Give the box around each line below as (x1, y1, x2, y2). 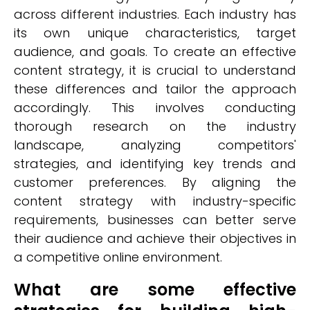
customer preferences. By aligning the (14, 174, 296, 191)
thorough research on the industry (14, 118, 296, 135)
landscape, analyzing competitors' (14, 136, 296, 154)
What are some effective (14, 278, 296, 301)
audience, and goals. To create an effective (14, 43, 296, 60)
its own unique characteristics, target (14, 24, 296, 42)
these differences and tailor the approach (14, 80, 296, 98)
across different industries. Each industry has (14, 6, 296, 23)
